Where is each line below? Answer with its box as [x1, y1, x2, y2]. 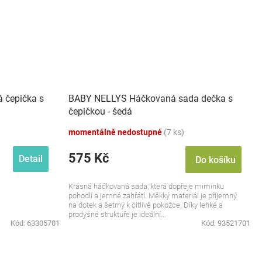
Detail [19, 153, 43, 164]
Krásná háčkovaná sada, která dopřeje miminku [68, 182, 224, 191]
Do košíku [195, 154, 236, 166]
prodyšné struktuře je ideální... [68, 210, 166, 219]
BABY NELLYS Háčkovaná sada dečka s [68, 92, 233, 104]
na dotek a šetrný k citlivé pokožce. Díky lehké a [68, 201, 223, 209]
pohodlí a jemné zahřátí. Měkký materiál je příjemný [68, 191, 237, 200]
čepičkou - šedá [68, 105, 132, 117]
